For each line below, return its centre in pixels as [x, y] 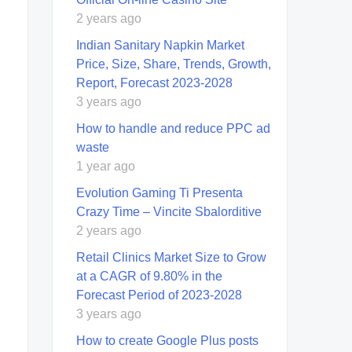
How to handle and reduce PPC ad [173, 128]
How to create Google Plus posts [167, 340]
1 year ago [106, 166]
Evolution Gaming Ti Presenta [159, 192]
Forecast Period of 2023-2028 [159, 295]
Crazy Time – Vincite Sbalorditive [169, 211]
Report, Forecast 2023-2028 [154, 82]
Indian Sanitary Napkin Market [160, 45]
